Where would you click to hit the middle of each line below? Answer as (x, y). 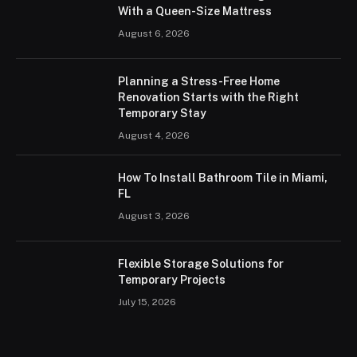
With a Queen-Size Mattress (195, 12)
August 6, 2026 (154, 34)
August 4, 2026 (154, 136)
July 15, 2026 (147, 302)
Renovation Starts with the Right (208, 98)
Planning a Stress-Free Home (199, 82)
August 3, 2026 (154, 216)
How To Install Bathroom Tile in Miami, (223, 178)
